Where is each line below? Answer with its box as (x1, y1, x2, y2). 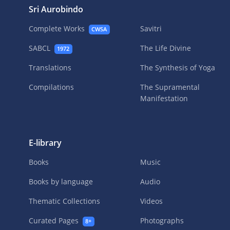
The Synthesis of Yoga (140, 63, 216, 73)
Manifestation (140, 93, 188, 104)
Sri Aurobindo (29, 4, 83, 15)
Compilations (29, 82, 74, 92)
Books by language (29, 177, 93, 187)
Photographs (140, 216, 184, 226)
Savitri (140, 24, 162, 34)
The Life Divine (140, 43, 191, 53)
